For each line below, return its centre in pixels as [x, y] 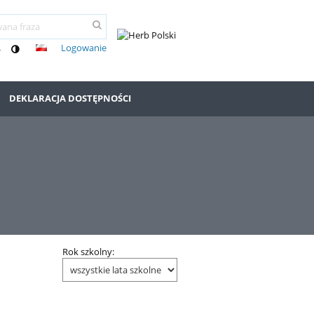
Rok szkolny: [88, 252]
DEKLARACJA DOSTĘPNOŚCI [70, 98]
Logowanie [84, 48]
